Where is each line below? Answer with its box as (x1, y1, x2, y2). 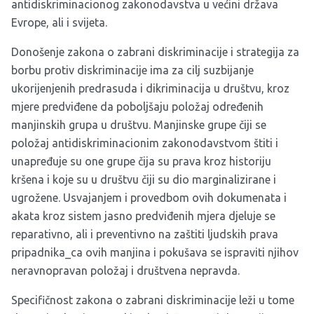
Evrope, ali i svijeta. (11, 16, 107, 29)
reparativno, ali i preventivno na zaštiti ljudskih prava (11, 228, 278, 240)
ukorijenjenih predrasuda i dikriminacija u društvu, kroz (11, 82, 289, 95)
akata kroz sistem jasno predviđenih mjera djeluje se (11, 210, 275, 222)
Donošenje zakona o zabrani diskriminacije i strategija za (11, 46, 299, 58)
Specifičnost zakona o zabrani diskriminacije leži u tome (11, 294, 294, 306)
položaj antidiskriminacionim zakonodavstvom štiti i (11, 137, 278, 149)
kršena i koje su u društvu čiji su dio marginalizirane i (11, 173, 276, 186)
